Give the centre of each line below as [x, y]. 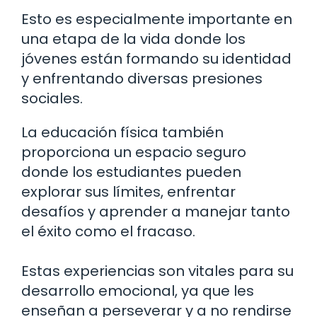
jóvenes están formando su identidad [156, 58]
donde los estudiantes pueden [131, 172]
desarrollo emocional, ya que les [138, 290]
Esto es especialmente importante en [157, 19]
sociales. [52, 98]
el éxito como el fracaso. [108, 231]
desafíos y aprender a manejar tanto [156, 211]
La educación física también [122, 132]
